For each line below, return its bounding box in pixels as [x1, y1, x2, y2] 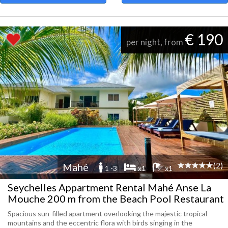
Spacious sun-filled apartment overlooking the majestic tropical [8, 209, 207, 218]
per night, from [126, 37, 185, 47]
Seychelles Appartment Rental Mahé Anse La [8, 181, 211, 193]
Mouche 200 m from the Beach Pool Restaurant [8, 192, 224, 205]
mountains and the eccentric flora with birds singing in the [8, 218, 192, 227]
